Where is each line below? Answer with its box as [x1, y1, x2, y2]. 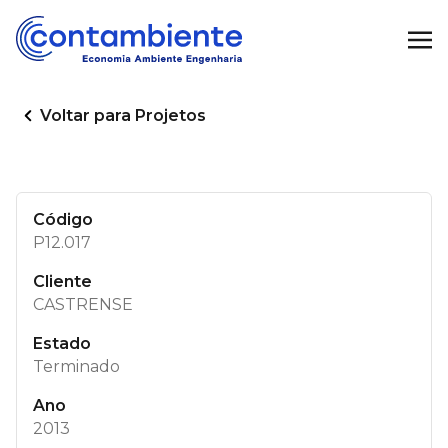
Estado [33, 334, 91, 353]
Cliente [33, 272, 92, 291]
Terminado [33, 357, 120, 376]
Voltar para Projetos [40, 106, 206, 125]
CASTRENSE [33, 295, 133, 314]
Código [33, 210, 93, 229]
